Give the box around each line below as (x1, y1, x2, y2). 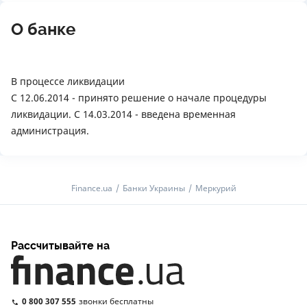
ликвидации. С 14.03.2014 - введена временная (11, 108, 236, 121)
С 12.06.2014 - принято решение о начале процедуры (11, 91, 267, 104)
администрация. (11, 124, 89, 137)
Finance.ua (71, 182, 112, 194)
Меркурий (195, 182, 236, 194)
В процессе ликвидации (11, 75, 125, 88)
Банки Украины (122, 182, 185, 194)
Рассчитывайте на (11, 239, 110, 252)
